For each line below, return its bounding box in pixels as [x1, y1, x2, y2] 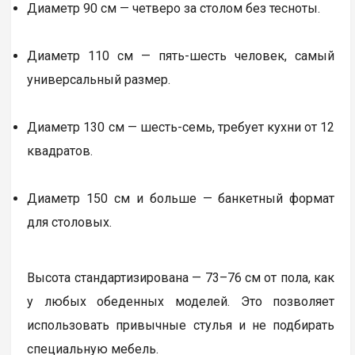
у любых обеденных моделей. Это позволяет [27, 294, 335, 310]
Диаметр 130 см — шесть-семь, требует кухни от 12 [27, 120, 335, 136]
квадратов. [27, 143, 94, 159]
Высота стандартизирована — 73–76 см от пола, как [27, 270, 335, 286]
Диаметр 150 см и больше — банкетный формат [27, 191, 335, 207]
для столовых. [27, 215, 113, 231]
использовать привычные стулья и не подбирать [27, 318, 335, 334]
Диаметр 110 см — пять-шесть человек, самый [27, 48, 335, 64]
